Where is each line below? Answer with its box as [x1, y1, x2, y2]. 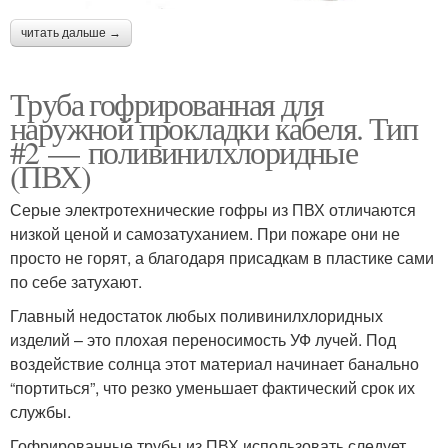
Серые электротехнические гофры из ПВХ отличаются [10, 198, 416, 222]
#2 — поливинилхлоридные [10, 130, 358, 174]
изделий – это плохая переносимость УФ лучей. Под [10, 328, 396, 352]
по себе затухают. [10, 270, 142, 294]
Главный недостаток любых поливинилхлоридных [10, 304, 383, 328]
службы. [10, 400, 71, 424]
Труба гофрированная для [10, 82, 324, 126]
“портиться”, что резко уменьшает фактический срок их [10, 376, 415, 400]
